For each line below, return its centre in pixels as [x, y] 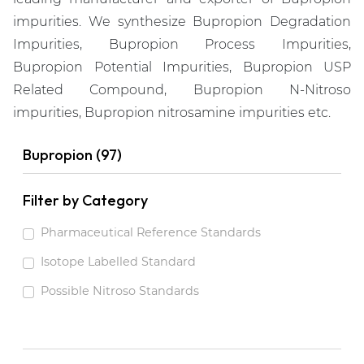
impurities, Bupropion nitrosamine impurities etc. [172, 113]
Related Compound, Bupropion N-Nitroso [182, 90]
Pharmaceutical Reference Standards [150, 233]
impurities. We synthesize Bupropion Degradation [182, 22]
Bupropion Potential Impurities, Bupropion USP [182, 67]
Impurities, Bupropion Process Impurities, [182, 45]
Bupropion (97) [72, 155]
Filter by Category [85, 201]
